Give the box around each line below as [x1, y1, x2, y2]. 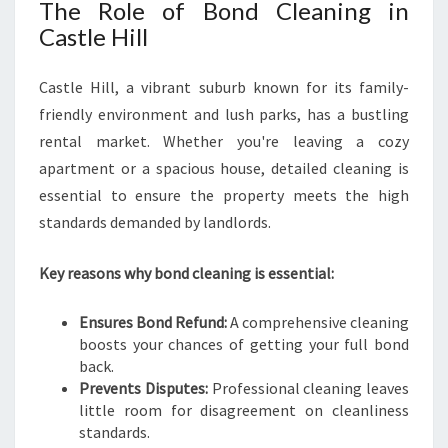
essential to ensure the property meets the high [39, 185, 409, 205]
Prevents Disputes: [79, 378, 208, 398]
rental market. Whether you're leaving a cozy [39, 131, 409, 151]
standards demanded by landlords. [39, 212, 271, 232]
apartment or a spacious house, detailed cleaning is [39, 158, 409, 178]
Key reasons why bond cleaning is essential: [39, 263, 334, 283]
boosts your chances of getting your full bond [79, 334, 409, 354]
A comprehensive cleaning [227, 312, 409, 332]
